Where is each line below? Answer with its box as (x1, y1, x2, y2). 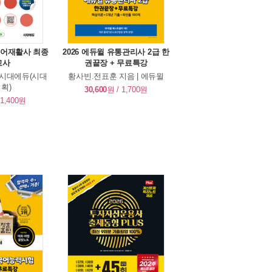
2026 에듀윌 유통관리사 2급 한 (63, 47, 169, 57)
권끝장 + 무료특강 (84, 58, 148, 68)
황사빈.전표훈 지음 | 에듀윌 (68, 72, 164, 81)
